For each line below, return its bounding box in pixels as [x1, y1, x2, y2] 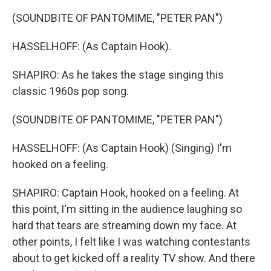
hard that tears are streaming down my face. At [12, 219, 237, 232]
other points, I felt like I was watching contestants [12, 235, 250, 248]
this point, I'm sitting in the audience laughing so [12, 203, 242, 215]
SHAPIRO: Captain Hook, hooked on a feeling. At [12, 186, 239, 199]
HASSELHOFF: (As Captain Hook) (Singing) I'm [12, 142, 232, 154]
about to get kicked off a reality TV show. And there [12, 252, 255, 264]
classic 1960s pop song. [12, 85, 129, 97]
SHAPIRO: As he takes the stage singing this [12, 68, 224, 81]
